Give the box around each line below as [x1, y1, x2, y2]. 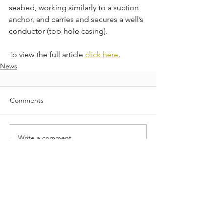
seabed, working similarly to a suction [9, 2, 141, 12]
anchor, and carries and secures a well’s [9, 14, 145, 24]
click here [85, 49, 118, 59]
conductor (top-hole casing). [9, 26, 108, 36]
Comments [10, 95, 44, 105]
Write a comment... [18, 133, 77, 143]
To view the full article [9, 49, 85, 59]
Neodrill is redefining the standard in [10, 207, 123, 217]
